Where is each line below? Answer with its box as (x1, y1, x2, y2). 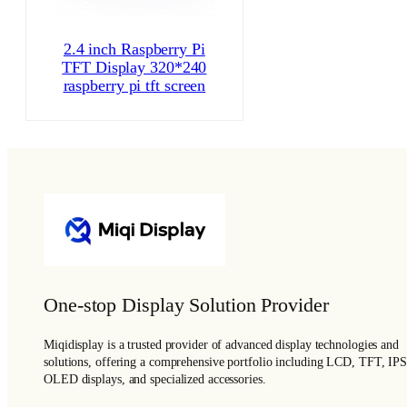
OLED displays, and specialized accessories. (44, 372, 266, 387)
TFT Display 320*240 (62, 57, 207, 76)
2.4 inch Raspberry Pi (63, 39, 205, 58)
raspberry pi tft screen (63, 75, 206, 94)
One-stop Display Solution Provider (44, 294, 329, 317)
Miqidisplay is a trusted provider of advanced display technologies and (44, 338, 399, 352)
